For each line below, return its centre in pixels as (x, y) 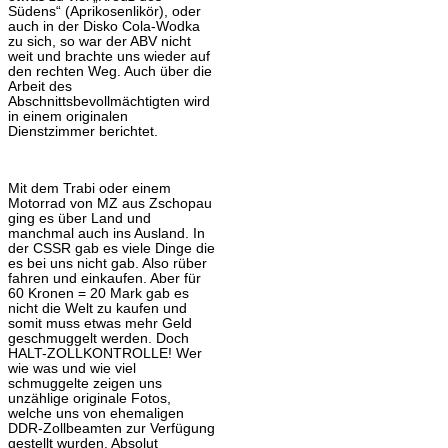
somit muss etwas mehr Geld (100, 324)
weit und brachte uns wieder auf (109, 57)
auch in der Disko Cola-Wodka (104, 27)
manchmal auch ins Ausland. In (106, 234)
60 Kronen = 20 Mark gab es (98, 294)
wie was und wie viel (72, 369)
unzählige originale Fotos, (89, 399)
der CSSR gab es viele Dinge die (111, 249)
